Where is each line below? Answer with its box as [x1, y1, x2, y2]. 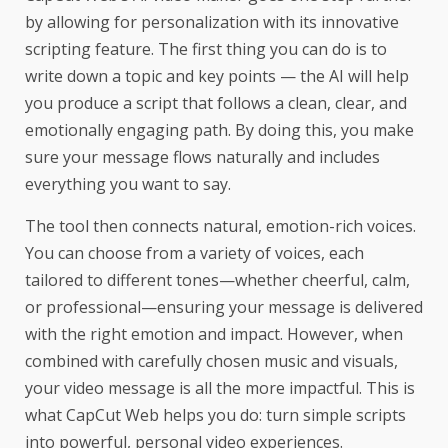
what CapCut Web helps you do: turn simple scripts [25, 404, 406, 427]
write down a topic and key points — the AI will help [25, 65, 409, 88]
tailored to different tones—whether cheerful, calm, [25, 269, 410, 292]
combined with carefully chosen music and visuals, [25, 350, 398, 373]
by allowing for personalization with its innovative [25, 11, 399, 34]
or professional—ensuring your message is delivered [25, 296, 423, 319]
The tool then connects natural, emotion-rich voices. [25, 215, 416, 238]
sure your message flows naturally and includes [25, 146, 380, 169]
